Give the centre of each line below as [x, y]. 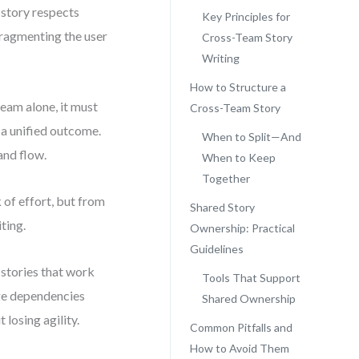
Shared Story [222, 207]
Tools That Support [251, 278]
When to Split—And [251, 137]
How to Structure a [238, 87]
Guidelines [216, 249]
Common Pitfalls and [241, 327]
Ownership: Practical [242, 228]
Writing [220, 58]
